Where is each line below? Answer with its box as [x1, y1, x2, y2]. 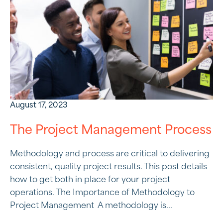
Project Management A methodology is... [10, 202, 172, 211]
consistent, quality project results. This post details [10, 163, 207, 172]
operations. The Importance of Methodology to [10, 189, 195, 198]
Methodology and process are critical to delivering [10, 150, 210, 159]
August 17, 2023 [10, 102, 68, 110]
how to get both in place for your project [10, 176, 170, 185]
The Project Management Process [10, 124, 212, 137]
